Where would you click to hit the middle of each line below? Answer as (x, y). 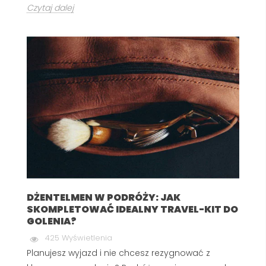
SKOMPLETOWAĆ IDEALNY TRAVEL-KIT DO (132, 209)
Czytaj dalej (50, 8)
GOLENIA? (52, 221)
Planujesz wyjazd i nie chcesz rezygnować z (118, 253)
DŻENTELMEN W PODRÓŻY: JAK (104, 197)
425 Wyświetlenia (79, 237)
